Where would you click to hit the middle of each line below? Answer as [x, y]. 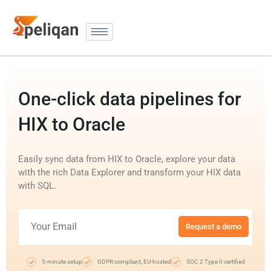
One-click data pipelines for [130, 99]
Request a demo [214, 227]
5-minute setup [62, 261]
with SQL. [37, 185]
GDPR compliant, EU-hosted [134, 261]
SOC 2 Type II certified [215, 261]
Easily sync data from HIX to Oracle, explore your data [127, 159]
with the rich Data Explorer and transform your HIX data [129, 172]
